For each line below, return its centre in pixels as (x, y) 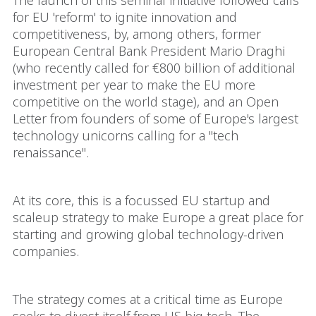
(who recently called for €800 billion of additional (154, 68)
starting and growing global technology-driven (148, 234)
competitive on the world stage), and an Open (146, 102)
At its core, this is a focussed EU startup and (141, 200)
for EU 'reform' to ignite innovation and (125, 17)
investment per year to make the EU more (134, 85)
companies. (46, 251)
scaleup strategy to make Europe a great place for (158, 217)
